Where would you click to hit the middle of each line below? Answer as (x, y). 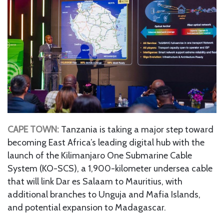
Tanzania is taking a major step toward (137, 129)
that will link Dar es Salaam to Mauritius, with (95, 181)
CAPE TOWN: (33, 129)
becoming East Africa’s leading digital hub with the (106, 142)
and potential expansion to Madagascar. (87, 207)
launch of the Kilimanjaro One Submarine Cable (100, 155)
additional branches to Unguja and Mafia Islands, (104, 194)
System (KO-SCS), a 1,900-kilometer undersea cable (110, 168)
